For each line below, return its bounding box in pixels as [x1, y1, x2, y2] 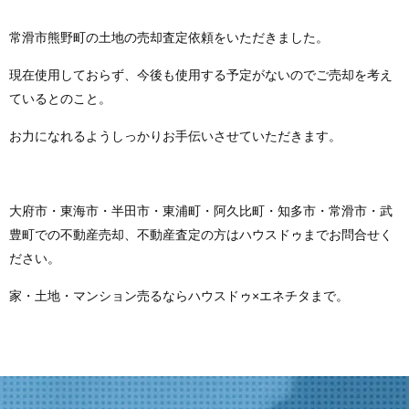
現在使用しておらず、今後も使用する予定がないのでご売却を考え [9, 67, 393, 82]
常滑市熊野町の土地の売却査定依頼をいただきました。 [9, 29, 329, 45]
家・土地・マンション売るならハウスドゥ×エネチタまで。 [9, 288, 349, 303]
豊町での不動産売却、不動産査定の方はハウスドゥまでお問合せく [9, 226, 393, 242]
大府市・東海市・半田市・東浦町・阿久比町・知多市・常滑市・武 [9, 203, 393, 218]
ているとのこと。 [9, 90, 111, 106]
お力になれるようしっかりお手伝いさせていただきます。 [9, 128, 341, 143]
